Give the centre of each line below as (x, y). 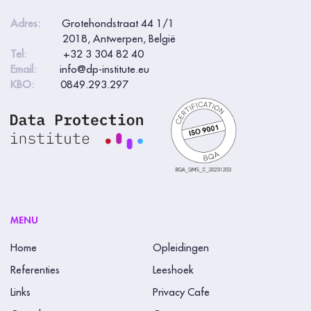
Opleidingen (180, 248)
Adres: (35, 24)
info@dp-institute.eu (104, 70)
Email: (34, 70)
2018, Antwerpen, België (93, 40)
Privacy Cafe (181, 292)
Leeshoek (173, 270)
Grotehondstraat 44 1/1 (118, 24)
